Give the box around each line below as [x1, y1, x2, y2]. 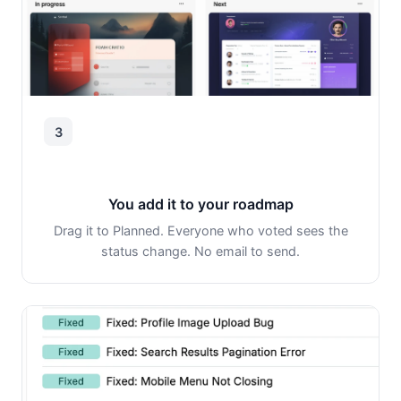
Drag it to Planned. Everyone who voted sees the [53, 223, 348, 239]
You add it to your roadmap [107, 195, 294, 214]
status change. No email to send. [101, 243, 300, 260]
